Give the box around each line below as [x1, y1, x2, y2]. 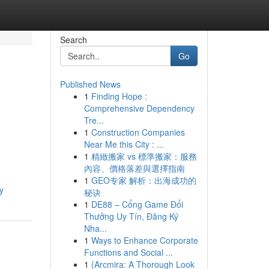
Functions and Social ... [83, 246, 173, 258]
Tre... [83, 114, 104, 126]
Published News [59, 78, 121, 90]
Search [59, 34, 87, 46]
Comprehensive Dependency [83, 102, 195, 114]
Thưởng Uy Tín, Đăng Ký [83, 210, 178, 222]
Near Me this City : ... [83, 138, 164, 150]
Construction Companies [91, 126, 185, 138]
